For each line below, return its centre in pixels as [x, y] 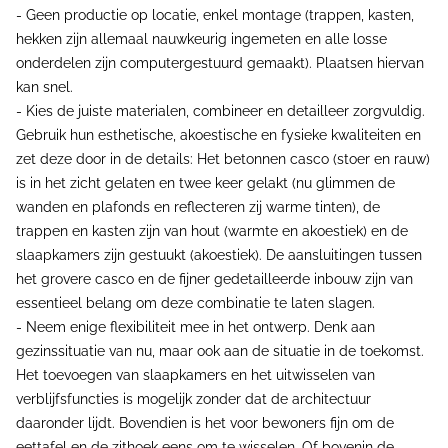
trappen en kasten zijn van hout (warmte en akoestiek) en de [212, 231]
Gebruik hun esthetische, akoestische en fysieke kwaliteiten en [218, 135]
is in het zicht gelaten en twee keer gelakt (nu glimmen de [205, 183]
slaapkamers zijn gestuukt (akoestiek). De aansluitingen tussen [219, 255]
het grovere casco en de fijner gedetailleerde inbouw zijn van [214, 279]
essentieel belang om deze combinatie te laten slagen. [195, 303]
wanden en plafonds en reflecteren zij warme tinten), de [198, 207]
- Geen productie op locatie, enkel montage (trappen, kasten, [215, 15]
